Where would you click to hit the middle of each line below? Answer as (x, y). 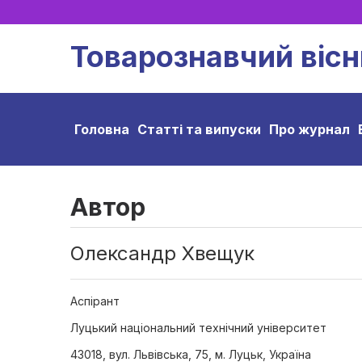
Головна (102, 129)
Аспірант (95, 301)
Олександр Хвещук (162, 253)
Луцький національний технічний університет (198, 328)
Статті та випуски (199, 129)
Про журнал (309, 129)
